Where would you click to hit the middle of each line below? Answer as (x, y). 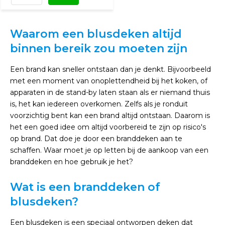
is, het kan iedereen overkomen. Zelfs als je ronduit (99, 104)
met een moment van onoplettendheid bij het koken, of (109, 81)
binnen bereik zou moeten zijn (99, 48)
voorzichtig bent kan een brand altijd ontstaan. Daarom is (110, 116)
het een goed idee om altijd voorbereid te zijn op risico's (108, 127)
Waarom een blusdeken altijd (96, 34)
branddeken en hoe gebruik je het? (72, 162)
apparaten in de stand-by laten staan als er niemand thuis (110, 92)
